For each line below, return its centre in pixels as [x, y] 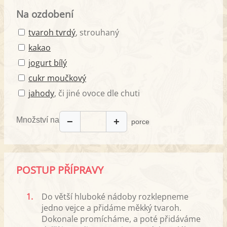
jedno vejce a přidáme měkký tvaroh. [111, 207]
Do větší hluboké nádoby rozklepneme [115, 196]
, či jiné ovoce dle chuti [97, 93]
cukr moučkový [57, 78]
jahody [41, 93]
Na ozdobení [45, 14]
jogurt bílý [48, 63]
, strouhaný [97, 32]
